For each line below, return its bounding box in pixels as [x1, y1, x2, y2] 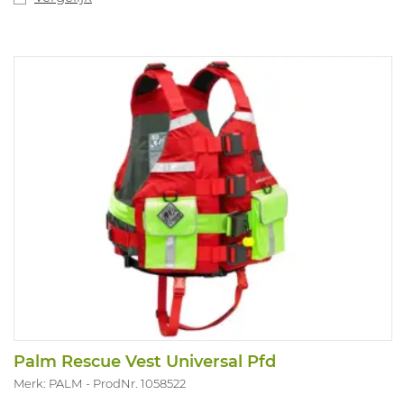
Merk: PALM [14, 376, 82, 391]
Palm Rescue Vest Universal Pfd [14, 352, 276, 372]
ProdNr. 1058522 [93, 376, 186, 391]
